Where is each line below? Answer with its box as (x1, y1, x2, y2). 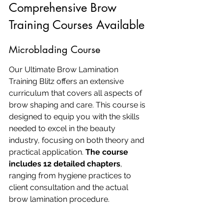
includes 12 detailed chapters (9, 159, 120, 168)
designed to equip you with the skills (9, 112, 141, 121)
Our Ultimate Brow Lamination (9, 65, 120, 74)
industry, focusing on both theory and (9, 136, 146, 145)
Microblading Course (9, 43, 100, 56)
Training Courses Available (9, 17, 144, 32)
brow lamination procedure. (9, 194, 110, 204)
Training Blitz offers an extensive (9, 77, 126, 86)
